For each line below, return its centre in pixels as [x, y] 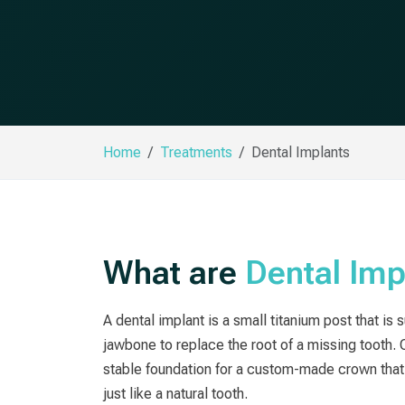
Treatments [196, 153]
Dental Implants [301, 153]
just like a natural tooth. [175, 394]
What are [174, 273]
